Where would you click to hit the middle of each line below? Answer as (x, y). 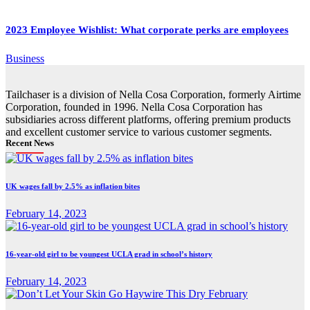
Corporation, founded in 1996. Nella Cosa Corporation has (134, 107)
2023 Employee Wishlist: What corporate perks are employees (147, 30)
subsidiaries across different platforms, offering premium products (148, 120)
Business (25, 59)
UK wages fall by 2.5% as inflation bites (73, 186)
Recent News (30, 143)
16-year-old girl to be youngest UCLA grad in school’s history (109, 254)
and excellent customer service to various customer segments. (139, 132)
